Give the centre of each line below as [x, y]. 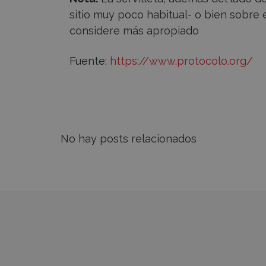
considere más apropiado [134, 31]
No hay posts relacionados [129, 139]
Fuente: [90, 61]
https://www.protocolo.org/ [181, 61]
